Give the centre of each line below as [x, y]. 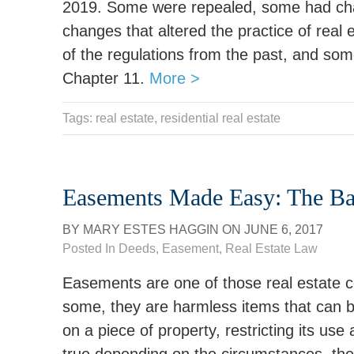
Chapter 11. [106, 78]
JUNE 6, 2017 [284, 230]
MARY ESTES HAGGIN [151, 230]
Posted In [90, 249]
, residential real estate [217, 118]
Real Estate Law [271, 249]
